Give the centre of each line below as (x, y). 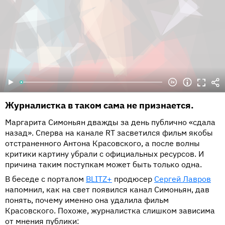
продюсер (133, 179)
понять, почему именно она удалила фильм (87, 200)
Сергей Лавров (183, 179)
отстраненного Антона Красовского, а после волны (102, 143)
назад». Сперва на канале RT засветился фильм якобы (109, 133)
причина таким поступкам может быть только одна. (103, 164)
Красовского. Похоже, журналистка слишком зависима (110, 211)
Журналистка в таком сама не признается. (99, 105)
